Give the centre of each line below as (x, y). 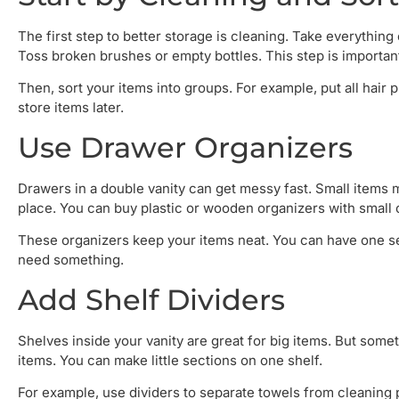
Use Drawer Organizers (185, 147)
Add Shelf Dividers (151, 299)
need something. (71, 260)
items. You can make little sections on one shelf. (170, 360)
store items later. (71, 108)
